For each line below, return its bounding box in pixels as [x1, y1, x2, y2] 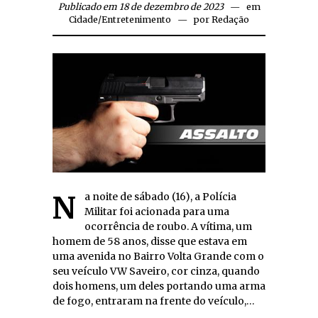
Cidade [69, 13, 98, 25]
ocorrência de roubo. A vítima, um [84, 220, 252, 234]
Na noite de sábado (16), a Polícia [53, 190, 76, 227]
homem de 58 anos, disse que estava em [53, 235, 247, 248]
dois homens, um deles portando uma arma [53, 280, 265, 293]
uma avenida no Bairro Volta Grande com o [53, 250, 264, 263]
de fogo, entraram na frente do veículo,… [53, 295, 255, 308]
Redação [212, 13, 249, 25]
